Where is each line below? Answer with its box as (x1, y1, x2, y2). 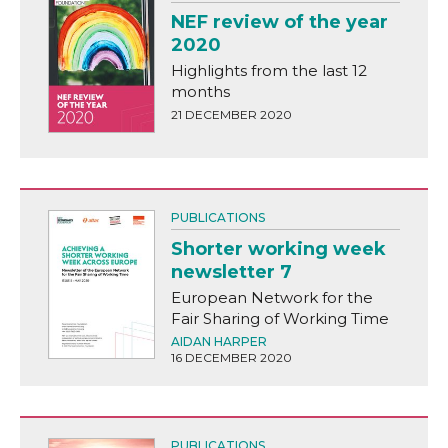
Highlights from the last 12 (170, 60, 367, 80)
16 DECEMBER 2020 (170, 349, 292, 365)
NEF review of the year (170, 10, 388, 33)
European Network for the (170, 287, 373, 307)
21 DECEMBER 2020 (170, 106, 292, 122)
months (170, 81, 230, 101)
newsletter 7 (170, 260, 292, 283)
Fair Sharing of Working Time (170, 308, 389, 328)
